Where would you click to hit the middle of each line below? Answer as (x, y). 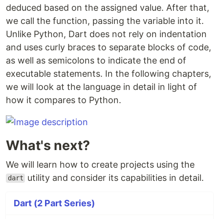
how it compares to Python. (64, 100)
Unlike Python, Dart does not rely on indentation (106, 34)
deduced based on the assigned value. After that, (108, 7)
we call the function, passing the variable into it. (105, 21)
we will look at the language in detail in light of (101, 87)
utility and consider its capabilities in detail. (115, 177)
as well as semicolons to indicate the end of (96, 60)
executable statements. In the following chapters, (109, 73)
